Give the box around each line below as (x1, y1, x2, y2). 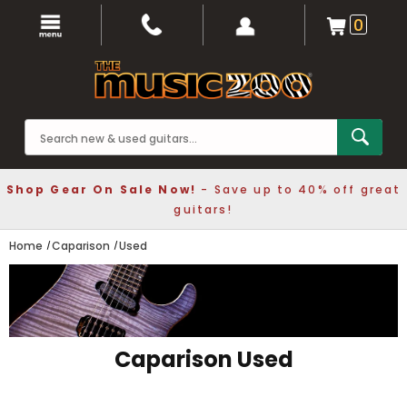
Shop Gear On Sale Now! (5, 182, 197, 197)
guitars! (174, 202, 233, 217)
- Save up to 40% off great (196, 182, 402, 197)
